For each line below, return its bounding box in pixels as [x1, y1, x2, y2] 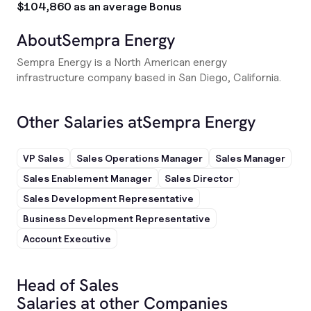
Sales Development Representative [23, 192, 194, 204]
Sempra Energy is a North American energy [17, 56, 227, 69]
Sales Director [165, 172, 233, 184]
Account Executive [23, 233, 111, 244]
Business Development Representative [23, 212, 210, 224]
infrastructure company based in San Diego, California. [17, 71, 281, 84]
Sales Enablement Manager [23, 172, 152, 184]
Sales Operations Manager [76, 152, 203, 164]
